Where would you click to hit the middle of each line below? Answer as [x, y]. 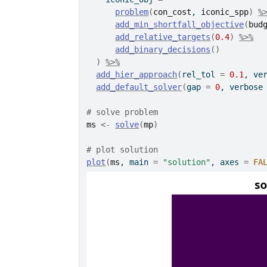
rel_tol [201, 74]
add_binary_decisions [163, 49]
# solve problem [122, 112]
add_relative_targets [163, 37]
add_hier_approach [137, 74]
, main [137, 162]
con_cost [173, 12]
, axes [227, 162]
